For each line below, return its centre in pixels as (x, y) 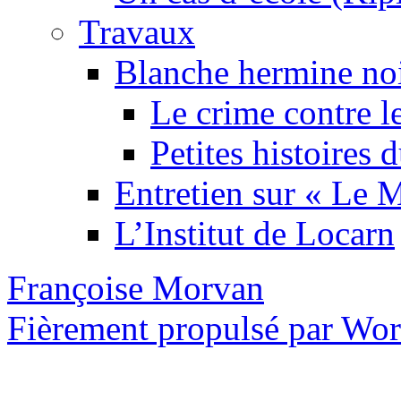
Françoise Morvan (136, 288)
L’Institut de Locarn (255, 234)
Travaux (137, 32)
